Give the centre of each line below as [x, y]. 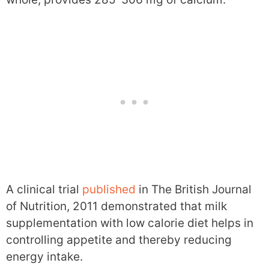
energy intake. [44, 257]
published [109, 189]
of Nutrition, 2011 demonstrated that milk [116, 206]
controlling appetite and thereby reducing [119, 240]
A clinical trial [44, 189]
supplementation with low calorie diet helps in [130, 223]
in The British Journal [194, 189]
